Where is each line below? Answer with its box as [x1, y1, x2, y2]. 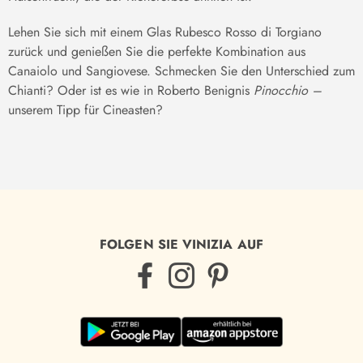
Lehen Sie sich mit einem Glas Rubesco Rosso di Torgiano [8, 22, 322, 41]
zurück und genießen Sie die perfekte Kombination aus [8, 41, 305, 61]
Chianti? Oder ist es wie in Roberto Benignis [8, 80, 254, 100]
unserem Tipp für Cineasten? [8, 100, 163, 119]
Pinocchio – [254, 80, 322, 100]
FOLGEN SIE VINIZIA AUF [100, 234, 263, 254]
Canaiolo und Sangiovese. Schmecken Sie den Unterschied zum [8, 61, 355, 80]
